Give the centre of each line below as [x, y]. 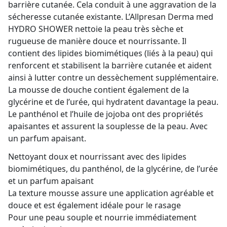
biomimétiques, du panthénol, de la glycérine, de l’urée [113, 169]
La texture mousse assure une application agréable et [111, 193]
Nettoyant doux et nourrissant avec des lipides [97, 157]
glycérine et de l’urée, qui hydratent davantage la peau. [113, 102]
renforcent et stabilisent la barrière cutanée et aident [110, 66]
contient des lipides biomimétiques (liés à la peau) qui [110, 53]
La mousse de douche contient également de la [99, 90]
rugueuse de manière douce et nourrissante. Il [97, 41]
